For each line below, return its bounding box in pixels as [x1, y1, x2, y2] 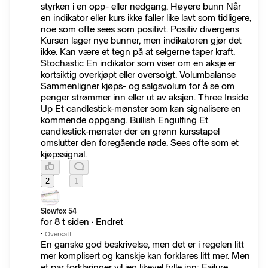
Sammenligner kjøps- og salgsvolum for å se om [41, 80, 234, 92]
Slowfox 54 [41, 207, 77, 216]
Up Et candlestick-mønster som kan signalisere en [41, 103, 241, 115]
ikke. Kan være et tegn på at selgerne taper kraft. [41, 46, 235, 58]
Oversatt [45, 230, 72, 239]
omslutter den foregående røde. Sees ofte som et [41, 137, 239, 149]
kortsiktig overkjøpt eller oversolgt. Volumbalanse [41, 69, 236, 81]
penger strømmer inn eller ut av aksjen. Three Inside [41, 92, 248, 103]
